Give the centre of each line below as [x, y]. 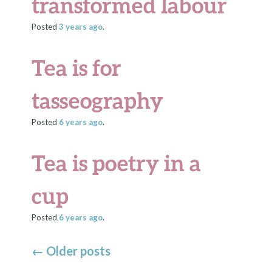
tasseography [98, 100]
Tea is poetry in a [117, 163]
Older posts [77, 251]
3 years [73, 27]
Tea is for [77, 67]
